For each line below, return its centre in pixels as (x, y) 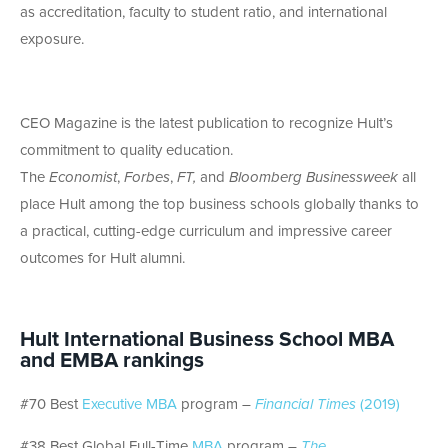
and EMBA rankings (112, 360)
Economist (83, 177)
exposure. (52, 39)
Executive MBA (129, 404)
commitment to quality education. (126, 150)
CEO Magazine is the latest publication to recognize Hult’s (206, 123)
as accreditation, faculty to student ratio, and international (203, 12)
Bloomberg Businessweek (315, 177)
